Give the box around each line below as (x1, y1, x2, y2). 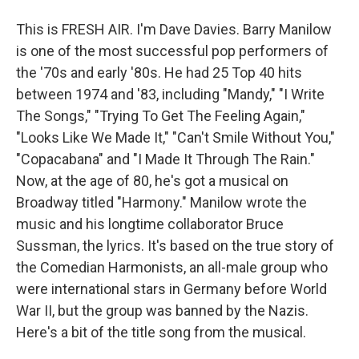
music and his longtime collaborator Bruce (16, 216, 284, 232)
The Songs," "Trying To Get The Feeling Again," (16, 107, 305, 124)
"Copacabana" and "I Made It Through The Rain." (16, 151, 315, 167)
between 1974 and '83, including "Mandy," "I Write (16, 86, 325, 103)
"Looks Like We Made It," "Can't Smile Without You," (16, 129, 335, 146)
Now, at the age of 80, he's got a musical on (16, 172, 288, 189)
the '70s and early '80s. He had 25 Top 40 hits (16, 64, 302, 81)
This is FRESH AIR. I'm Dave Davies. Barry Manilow (16, 21, 332, 38)
